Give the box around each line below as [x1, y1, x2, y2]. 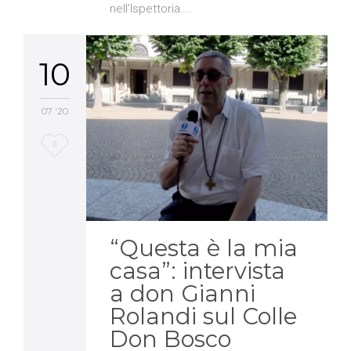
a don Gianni [110, 279, 255, 307]
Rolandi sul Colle [110, 302, 297, 330]
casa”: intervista [110, 256, 285, 284]
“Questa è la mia [110, 233, 298, 262]
